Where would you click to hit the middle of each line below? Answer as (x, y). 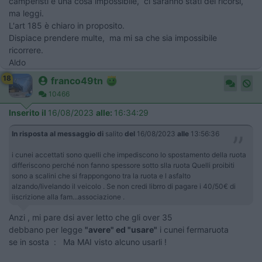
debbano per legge (47, 229)
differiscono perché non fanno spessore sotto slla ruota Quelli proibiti (124, 165)
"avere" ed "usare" (121, 229)
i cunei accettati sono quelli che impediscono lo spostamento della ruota (129, 154)
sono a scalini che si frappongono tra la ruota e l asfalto (101, 175)
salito (114, 133)
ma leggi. (26, 13)
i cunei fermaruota (193, 229)
